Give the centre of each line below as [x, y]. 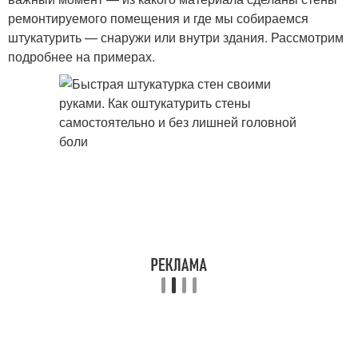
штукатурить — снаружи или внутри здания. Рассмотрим [176, 37]
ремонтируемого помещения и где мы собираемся [158, 18]
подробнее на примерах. [82, 56]
